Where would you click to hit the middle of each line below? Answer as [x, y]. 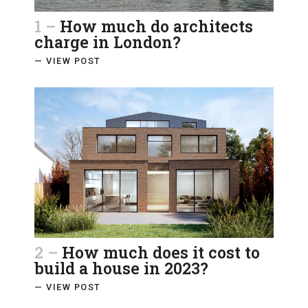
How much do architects [156, 26]
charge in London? [108, 42]
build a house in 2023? [121, 268]
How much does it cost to [161, 253]
